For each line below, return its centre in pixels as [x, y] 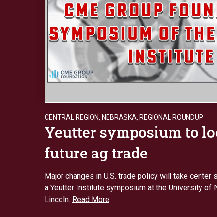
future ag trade [96, 153]
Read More [91, 199]
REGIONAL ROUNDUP [171, 117]
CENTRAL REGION [72, 117]
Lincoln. [58, 199]
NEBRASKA [119, 117]
